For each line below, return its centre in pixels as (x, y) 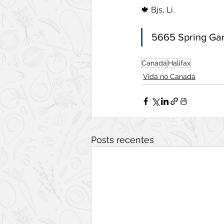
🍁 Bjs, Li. (157, 10)
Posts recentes (122, 140)
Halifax (179, 63)
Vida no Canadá (169, 77)
